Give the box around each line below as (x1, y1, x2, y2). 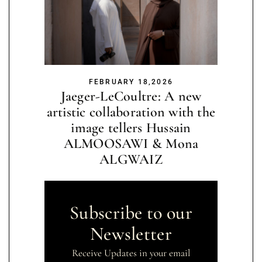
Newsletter (89, 222, 173, 245)
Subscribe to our (69, 201, 193, 224)
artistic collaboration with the (46, 103, 216, 120)
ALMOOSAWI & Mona (63, 135, 199, 152)
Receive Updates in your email (72, 246, 190, 259)
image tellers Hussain (71, 119, 191, 136)
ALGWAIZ (99, 150, 163, 168)
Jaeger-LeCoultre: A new (60, 87, 202, 105)
